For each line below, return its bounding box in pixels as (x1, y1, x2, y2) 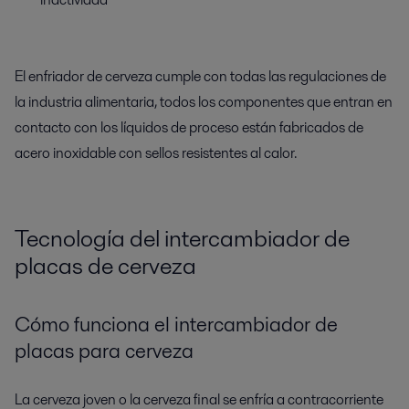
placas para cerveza (15, 336, 194, 366)
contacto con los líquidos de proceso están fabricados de (15, 117, 363, 138)
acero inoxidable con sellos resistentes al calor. (15, 142, 297, 163)
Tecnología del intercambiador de (15, 222, 350, 255)
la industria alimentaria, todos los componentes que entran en (15, 91, 393, 112)
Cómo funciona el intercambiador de (15, 309, 338, 340)
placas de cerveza (15, 249, 196, 282)
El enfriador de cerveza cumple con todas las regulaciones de (15, 66, 386, 87)
